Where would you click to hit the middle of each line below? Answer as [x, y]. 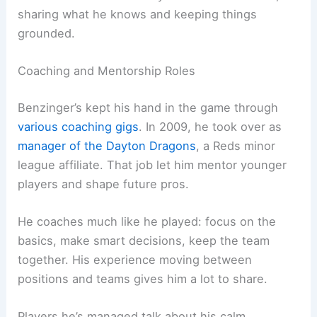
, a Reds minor [236, 145]
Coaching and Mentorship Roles [107, 71]
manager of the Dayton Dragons [107, 145]
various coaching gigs [79, 126]
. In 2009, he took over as [211, 126]
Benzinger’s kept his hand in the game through [148, 107]
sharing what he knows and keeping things [138, 14]
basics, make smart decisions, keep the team [144, 241]
